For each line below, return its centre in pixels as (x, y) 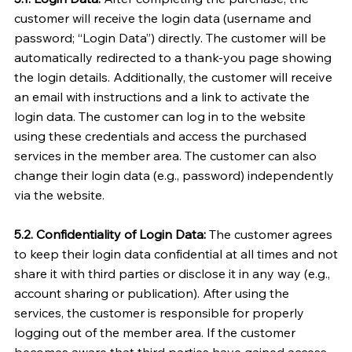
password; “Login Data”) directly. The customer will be (170, 37)
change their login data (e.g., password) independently (174, 175)
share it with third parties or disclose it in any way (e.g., (172, 273)
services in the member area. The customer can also (165, 155)
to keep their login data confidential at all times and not (176, 253)
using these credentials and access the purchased (160, 136)
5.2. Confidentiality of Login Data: (110, 234)
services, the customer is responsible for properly (159, 312)
